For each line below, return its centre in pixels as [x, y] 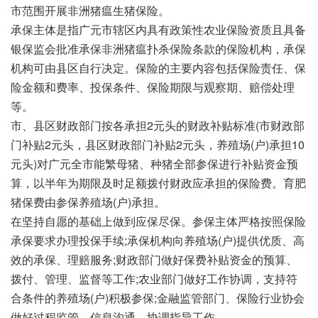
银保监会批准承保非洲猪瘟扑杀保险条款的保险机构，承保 [158, 48]
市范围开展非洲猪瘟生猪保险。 [90, 10]
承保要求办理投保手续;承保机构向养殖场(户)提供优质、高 [158, 240]
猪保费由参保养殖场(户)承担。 [88, 202]
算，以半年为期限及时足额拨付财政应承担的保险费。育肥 [158, 182]
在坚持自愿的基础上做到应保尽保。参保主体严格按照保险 [158, 221]
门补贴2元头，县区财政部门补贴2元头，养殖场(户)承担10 [158, 144]
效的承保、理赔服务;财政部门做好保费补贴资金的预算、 [154, 259]
